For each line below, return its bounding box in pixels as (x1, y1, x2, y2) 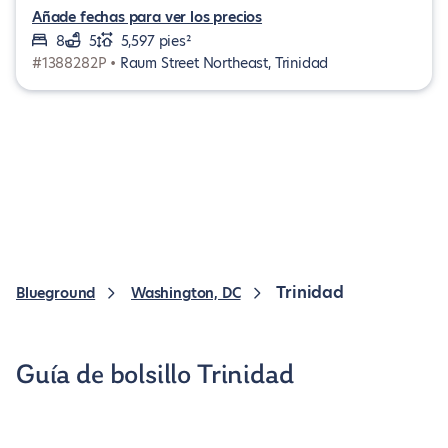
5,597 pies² (120, 31, 191, 51)
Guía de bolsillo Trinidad (16, 362, 294, 390)
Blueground (16, 283, 96, 303)
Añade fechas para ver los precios (32, 7, 263, 27)
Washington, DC (131, 283, 241, 303)
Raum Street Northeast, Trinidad (119, 53, 329, 73)
